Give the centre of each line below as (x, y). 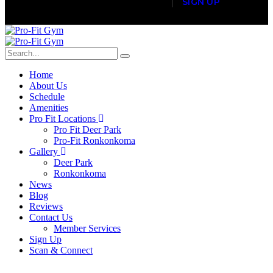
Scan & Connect (61, 250)
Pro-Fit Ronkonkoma (94, 140)
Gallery (45, 151)
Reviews (46, 206)
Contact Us (51, 217)
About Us (48, 86)
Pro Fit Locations (64, 119)
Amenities (49, 108)
